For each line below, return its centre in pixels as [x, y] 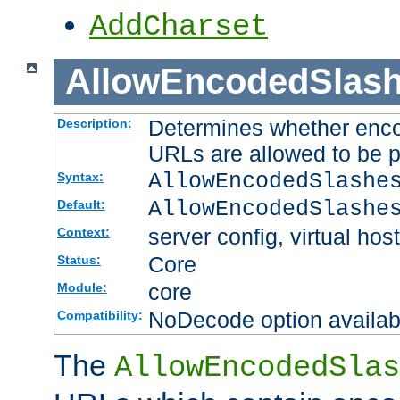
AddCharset [179, 27]
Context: [83, 232]
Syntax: [80, 176]
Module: [82, 287]
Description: [94, 123]
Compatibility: [100, 315]
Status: [79, 259]
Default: [81, 204]
